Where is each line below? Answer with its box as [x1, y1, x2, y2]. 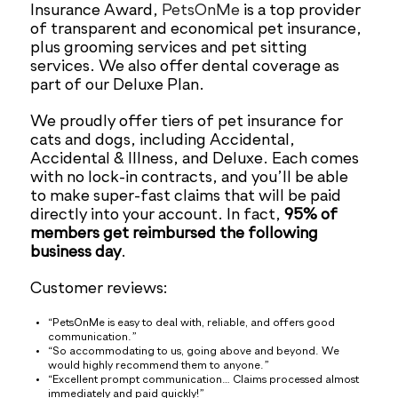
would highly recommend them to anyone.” [48, 361, 270, 372]
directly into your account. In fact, [30, 207, 285, 224]
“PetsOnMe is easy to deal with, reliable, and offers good [48, 318, 336, 330]
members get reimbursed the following [30, 226, 319, 243]
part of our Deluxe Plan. [30, 77, 205, 94]
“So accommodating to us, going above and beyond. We [48, 346, 340, 358]
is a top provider [240, 3, 362, 20]
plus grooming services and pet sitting [30, 40, 308, 57]
